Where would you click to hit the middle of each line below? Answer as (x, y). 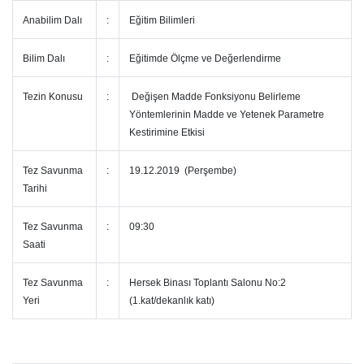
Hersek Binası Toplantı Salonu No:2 (208, 283)
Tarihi (36, 188)
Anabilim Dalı (52, 20)
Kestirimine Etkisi (167, 132)
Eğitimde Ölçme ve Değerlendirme (206, 58)
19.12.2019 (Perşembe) (183, 171)
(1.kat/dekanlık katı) (172, 301)
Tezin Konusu (54, 97)
